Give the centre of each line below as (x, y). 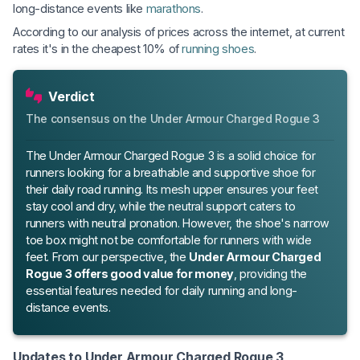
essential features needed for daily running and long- (162, 290)
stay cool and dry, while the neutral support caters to (161, 206)
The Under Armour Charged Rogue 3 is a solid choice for (171, 155)
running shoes (218, 48)
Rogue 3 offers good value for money (130, 273)
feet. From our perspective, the (108, 256)
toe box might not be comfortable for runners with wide (169, 239)
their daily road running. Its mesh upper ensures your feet (172, 189)
